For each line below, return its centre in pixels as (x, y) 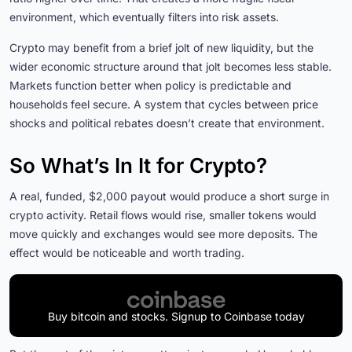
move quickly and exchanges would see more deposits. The (163, 233)
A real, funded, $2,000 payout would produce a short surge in (169, 196)
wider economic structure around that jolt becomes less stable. (170, 66)
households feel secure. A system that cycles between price (164, 104)
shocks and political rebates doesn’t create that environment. (167, 123)
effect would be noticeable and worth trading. (127, 252)
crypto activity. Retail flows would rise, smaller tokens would (163, 214)
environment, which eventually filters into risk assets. (144, 16)
